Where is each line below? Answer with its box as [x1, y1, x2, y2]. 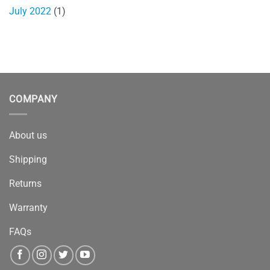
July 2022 [9, 5, 51, 17]
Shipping [9, 153, 47, 165]
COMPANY [9, 93, 58, 105]
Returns [9, 177, 42, 189]
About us [9, 129, 47, 141]
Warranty [9, 201, 48, 213]
